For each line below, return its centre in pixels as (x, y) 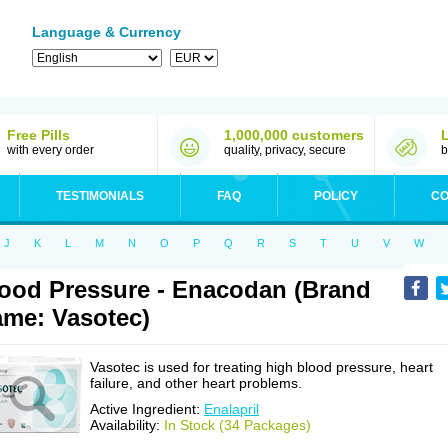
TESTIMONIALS (100, 196)
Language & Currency (106, 32)
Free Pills (38, 135)
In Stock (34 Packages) (237, 425)
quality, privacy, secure (285, 150)
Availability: (127, 425)
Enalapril (231, 409)
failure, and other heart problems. (196, 383)
